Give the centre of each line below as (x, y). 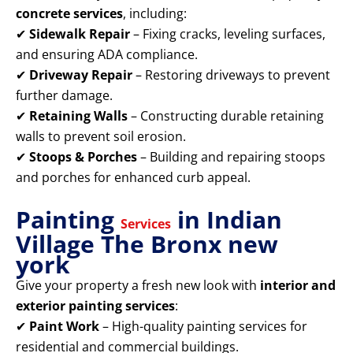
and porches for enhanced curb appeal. (133, 178)
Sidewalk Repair (80, 34)
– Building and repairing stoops (231, 157)
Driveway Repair (81, 75)
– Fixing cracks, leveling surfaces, (228, 34)
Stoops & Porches (83, 157)
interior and (298, 286)
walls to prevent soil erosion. (101, 137)
